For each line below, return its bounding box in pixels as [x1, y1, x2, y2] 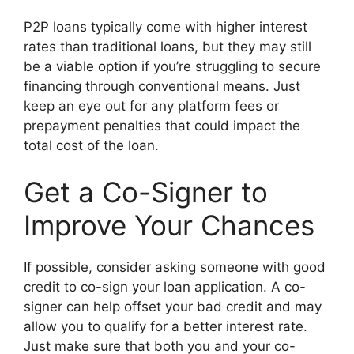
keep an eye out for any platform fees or [24, 97, 279, 114]
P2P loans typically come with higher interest [24, 18, 307, 35]
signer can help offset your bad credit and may [24, 299, 322, 315]
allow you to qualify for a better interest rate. [24, 318, 307, 335]
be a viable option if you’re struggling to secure [24, 58, 321, 74]
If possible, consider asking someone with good [24, 259, 326, 276]
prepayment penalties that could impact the [24, 117, 300, 134]
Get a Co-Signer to [24, 175, 268, 209]
